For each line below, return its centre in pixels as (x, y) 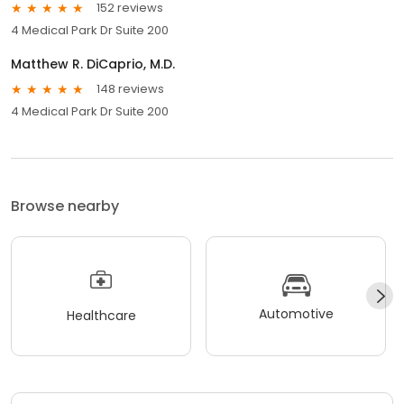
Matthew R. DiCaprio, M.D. (93, 64)
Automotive (296, 314)
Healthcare (101, 316)
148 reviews (130, 89)
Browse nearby (65, 206)
